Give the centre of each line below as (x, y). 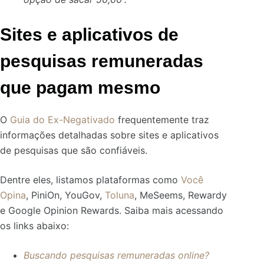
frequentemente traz (162, 119)
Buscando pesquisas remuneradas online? (116, 255)
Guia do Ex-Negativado (61, 119)
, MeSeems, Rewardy (181, 195)
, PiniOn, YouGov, (65, 195)
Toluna (120, 195)
